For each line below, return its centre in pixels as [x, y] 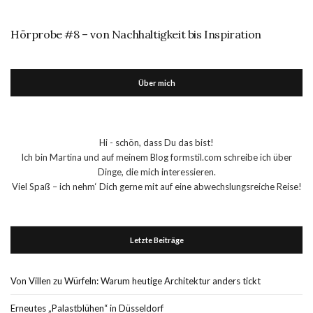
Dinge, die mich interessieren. [156, 172]
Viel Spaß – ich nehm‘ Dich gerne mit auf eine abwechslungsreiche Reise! [156, 187]
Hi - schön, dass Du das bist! [156, 143]
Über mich [156, 83]
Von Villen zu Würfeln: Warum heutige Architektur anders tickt [136, 281]
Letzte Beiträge [156, 240]
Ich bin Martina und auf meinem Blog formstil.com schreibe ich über [156, 157]
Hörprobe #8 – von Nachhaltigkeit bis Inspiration [136, 34]
